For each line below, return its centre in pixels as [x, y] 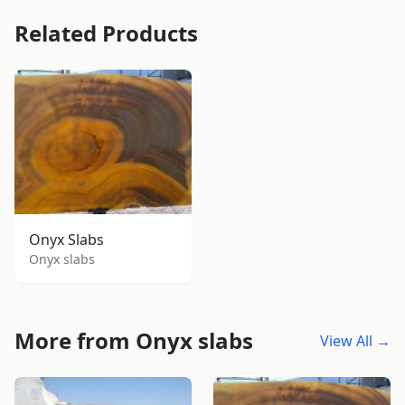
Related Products [106, 33]
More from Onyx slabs [134, 340]
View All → [355, 341]
